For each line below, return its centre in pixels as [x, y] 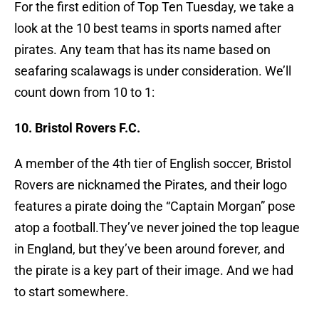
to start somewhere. [72, 292]
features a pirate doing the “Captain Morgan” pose [155, 206]
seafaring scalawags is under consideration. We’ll [153, 71]
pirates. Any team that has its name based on [142, 50]
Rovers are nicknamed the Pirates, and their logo [151, 185]
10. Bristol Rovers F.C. [77, 128]
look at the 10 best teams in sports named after [148, 28]
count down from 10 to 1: [84, 93]
